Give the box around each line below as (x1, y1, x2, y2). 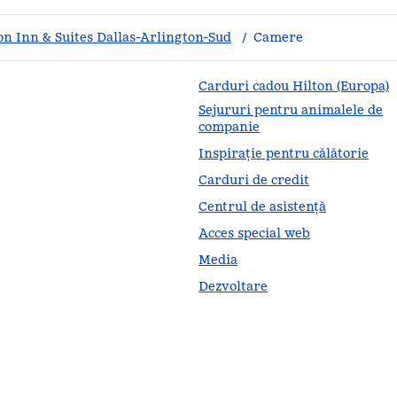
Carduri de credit (198, 172, 309, 188)
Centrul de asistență (198, 198, 326, 214)
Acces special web (198, 225, 310, 241)
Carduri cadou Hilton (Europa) (198, 78, 389, 94)
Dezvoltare (198, 278, 268, 294)
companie (198, 119, 260, 135)
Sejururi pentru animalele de (198, 102, 383, 118)
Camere (253, 29, 303, 45)
